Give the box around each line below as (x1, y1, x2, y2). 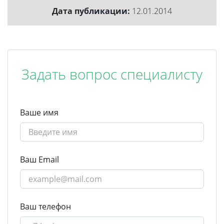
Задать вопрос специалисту (21, 64, 202, 84)
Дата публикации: (52, 5, 130, 17)
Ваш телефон (20, 201, 71, 212)
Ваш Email (20, 154, 59, 165)
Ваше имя (20, 107, 58, 118)
